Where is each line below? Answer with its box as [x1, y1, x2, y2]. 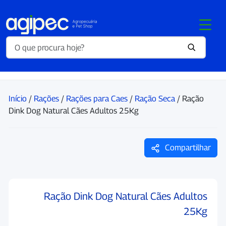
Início [9, 94, 27, 103]
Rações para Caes [66, 94, 128, 103]
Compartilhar [163, 143, 211, 152]
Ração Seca [135, 94, 175, 103]
